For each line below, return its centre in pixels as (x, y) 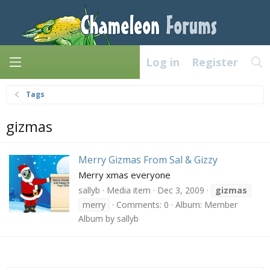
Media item (129, 190)
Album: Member (206, 204)
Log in (162, 62)
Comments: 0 (143, 204)
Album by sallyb (108, 218)
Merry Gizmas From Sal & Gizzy (148, 160)
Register (215, 62)
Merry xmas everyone (124, 175)
